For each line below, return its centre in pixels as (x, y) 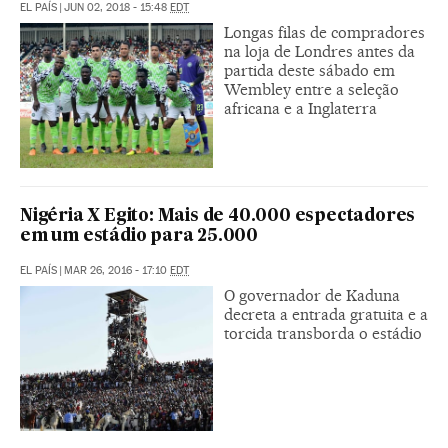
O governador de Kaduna (312, 296)
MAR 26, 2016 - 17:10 (117, 271)
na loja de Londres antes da (319, 52)
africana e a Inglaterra (300, 109)
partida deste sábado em (309, 71)
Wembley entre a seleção (311, 90)
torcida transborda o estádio (323, 334)
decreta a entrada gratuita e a (326, 315)
